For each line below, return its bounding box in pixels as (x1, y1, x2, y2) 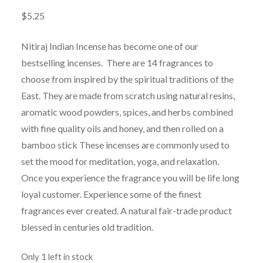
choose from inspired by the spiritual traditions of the (21, 73, 234, 85)
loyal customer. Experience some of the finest (21, 188, 201, 200)
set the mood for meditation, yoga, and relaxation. (21, 156, 219, 167)
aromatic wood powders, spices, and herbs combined (21, 106, 233, 118)
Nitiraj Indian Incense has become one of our (21, 41, 198, 52)
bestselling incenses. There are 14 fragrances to (21, 57, 213, 69)
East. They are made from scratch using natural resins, (21, 90, 235, 102)
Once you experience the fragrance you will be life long (21, 172, 240, 184)
